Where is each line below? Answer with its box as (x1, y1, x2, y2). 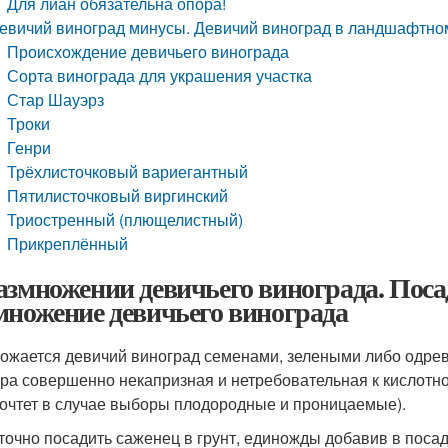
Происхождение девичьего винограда (7, 40, 290, 63)
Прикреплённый (7, 232, 129, 255)
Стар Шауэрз (7, 88, 105, 111)
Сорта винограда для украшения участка (7, 64, 313, 87)
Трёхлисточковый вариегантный (7, 160, 249, 183)
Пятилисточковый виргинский (7, 184, 229, 207)
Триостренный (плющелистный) (7, 208, 244, 231)
